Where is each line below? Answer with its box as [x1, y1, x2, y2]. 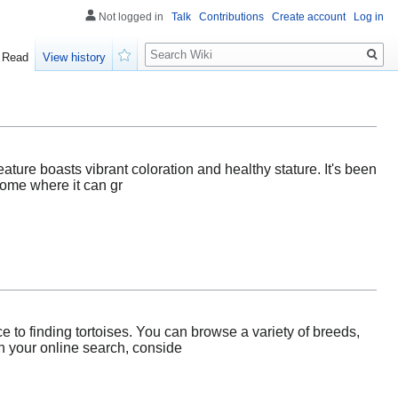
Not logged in [99, 11, 163, 23]
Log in [354, 11, 384, 23]
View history [43, 51, 107, 65]
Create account [272, 11, 346, 23]
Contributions [199, 11, 264, 23]
